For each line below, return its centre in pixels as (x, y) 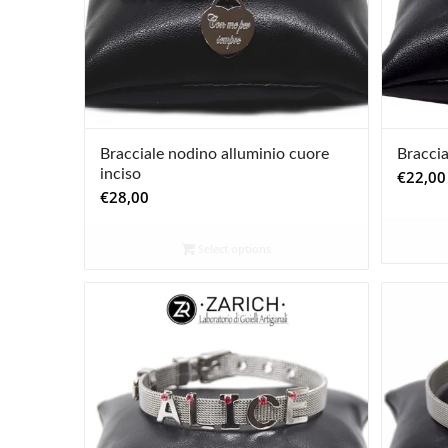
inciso (120, 174)
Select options (232, 248)
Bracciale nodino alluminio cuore (214, 154)
